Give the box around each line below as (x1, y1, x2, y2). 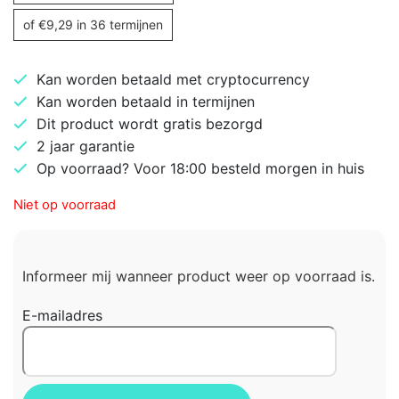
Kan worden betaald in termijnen (37, 93, 255, 111)
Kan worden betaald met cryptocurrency (37, 70, 310, 89)
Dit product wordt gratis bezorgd (37, 115, 263, 134)
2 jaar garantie (37, 137, 134, 156)
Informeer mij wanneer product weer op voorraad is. (22, 267, 375, 286)
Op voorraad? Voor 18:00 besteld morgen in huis (37, 159, 364, 178)
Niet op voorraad (13, 197, 116, 214)
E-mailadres (22, 306, 102, 325)
